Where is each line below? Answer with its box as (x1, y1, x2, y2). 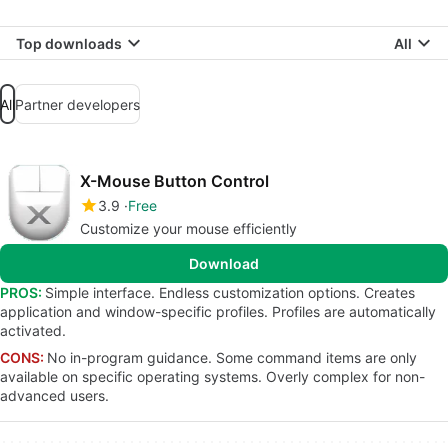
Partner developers (15, 95, 140, 113)
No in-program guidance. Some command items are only (47, 349, 417, 366)
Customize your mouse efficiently (80, 220, 297, 237)
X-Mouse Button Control (80, 171, 269, 191)
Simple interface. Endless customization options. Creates (45, 284, 415, 301)
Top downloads (16, 34, 122, 52)
